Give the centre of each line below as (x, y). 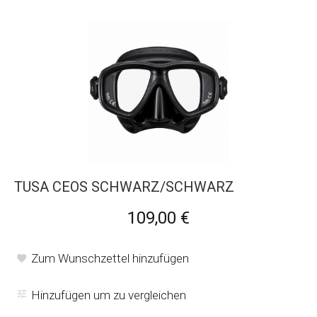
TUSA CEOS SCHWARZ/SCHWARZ (124, 186)
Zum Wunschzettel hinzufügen (110, 258)
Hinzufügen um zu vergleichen (109, 295)
